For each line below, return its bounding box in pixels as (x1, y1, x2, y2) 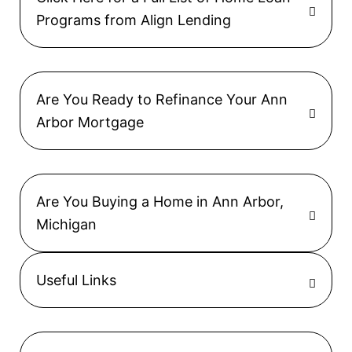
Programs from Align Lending (36, 11, 231, 28)
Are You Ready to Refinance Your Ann (36, 90, 288, 108)
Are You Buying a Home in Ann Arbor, (36, 192, 284, 210)
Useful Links (36, 271, 116, 288)
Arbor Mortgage (36, 113, 144, 130)
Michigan (36, 215, 97, 233)
